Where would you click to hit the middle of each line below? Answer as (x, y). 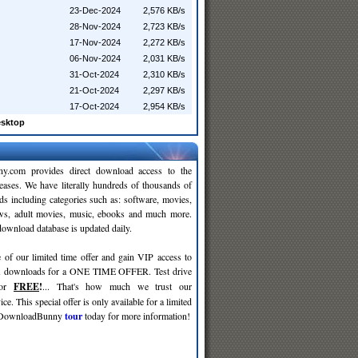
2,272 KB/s (164, 42)
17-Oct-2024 (94, 106)
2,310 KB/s (164, 74)
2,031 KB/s (164, 58)
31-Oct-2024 (94, 74)
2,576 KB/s (164, 10)
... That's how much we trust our (117, 286)
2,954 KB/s (164, 106)
